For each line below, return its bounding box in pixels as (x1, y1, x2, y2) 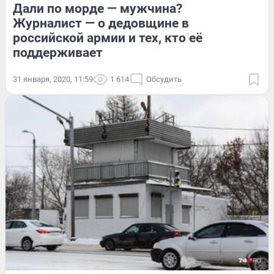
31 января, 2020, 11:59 (13, 74, 93, 84)
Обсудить (146, 74, 182, 84)
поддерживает (13, 45, 103, 60)
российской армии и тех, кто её (13, 30, 202, 45)
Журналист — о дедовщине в (13, 15, 189, 31)
